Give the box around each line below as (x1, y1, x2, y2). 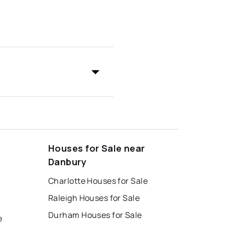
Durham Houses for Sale (48, 209, 142, 221)
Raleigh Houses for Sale (48, 192, 140, 204)
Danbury (48, 156, 87, 168)
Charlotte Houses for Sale (48, 175, 148, 187)
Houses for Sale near (48, 142, 145, 155)
